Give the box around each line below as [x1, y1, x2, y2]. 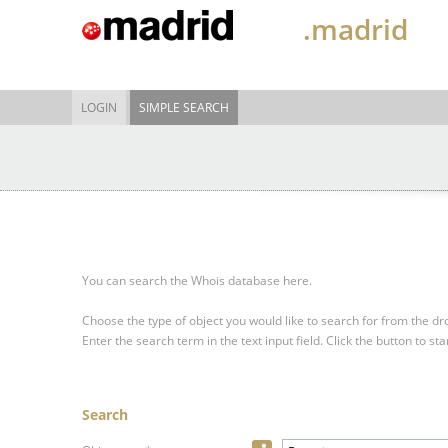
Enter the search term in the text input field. [82, 332, 323, 349]
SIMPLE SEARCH [139, 99, 229, 116]
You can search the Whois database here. [82, 272, 312, 289]
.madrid [303, 10, 408, 48]
